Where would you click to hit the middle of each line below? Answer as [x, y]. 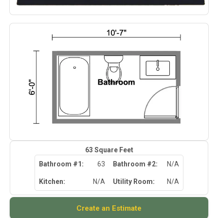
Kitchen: [53, 182]
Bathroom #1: [62, 164]
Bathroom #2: [136, 164]
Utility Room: [135, 182]
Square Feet [113, 150]
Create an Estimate [109, 208]
